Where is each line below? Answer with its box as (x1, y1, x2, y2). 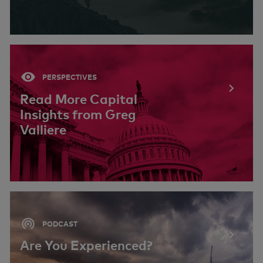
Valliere (20, 121, 66, 138)
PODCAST (41, 219, 77, 228)
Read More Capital (20, 90, 137, 107)
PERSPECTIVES (41, 72, 97, 82)
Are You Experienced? (20, 237, 153, 254)
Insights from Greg (20, 106, 136, 123)
